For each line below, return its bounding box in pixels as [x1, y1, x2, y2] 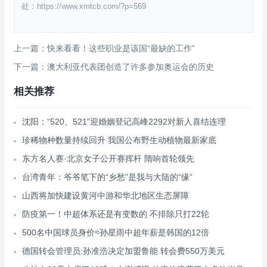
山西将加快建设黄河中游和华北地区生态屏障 [22, 191, 189, 200]
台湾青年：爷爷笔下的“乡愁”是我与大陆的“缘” [22, 172, 193, 182]
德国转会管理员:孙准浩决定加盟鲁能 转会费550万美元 [22, 246, 225, 256]
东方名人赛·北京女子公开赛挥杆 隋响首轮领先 [22, 154, 194, 163]
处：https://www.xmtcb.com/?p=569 [21, 2, 146, 11]
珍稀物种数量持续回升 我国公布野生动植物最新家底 [22, 135, 216, 145]
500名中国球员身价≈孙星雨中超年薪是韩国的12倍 [22, 228, 209, 237]
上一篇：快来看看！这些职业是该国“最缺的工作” [14, 44, 195, 53]
